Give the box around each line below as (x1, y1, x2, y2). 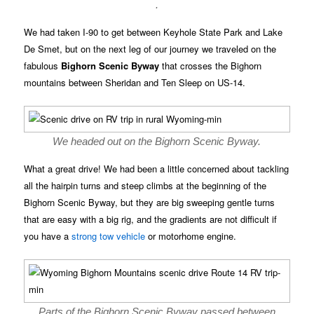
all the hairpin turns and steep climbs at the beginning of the (24, 179, 267, 193)
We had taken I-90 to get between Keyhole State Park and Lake (24, 25, 283, 39)
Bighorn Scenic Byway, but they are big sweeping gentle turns (24, 196, 275, 210)
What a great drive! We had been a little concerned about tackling (24, 162, 289, 176)
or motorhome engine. (145, 229, 237, 243)
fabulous (24, 58, 62, 72)
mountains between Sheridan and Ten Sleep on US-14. (24, 75, 246, 89)
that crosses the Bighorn (159, 58, 262, 72)
